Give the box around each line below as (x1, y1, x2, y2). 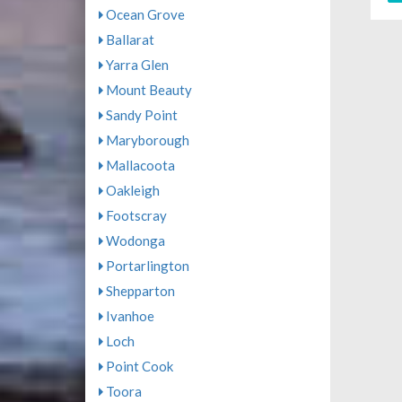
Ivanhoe (102, 308, 154, 325)
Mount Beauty (102, 82, 192, 99)
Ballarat (102, 31, 154, 48)
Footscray (102, 207, 167, 224)
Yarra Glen (102, 57, 169, 74)
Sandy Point (102, 107, 178, 124)
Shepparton (102, 283, 175, 300)
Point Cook (102, 358, 173, 375)
